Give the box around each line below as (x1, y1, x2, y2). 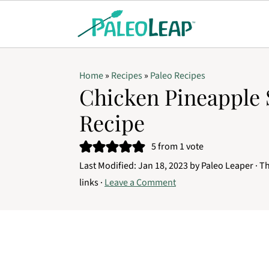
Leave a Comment (104, 176, 176, 189)
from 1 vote (156, 140, 204, 153)
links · (79, 176, 104, 189)
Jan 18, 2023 (138, 159, 188, 172)
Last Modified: (79, 159, 138, 172)
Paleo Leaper (201, 159, 253, 172)
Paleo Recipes (150, 69, 205, 82)
